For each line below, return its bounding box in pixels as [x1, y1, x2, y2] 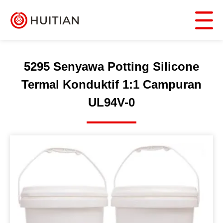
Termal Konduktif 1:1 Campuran [21, 78, 202, 91]
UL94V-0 [88, 96, 135, 109]
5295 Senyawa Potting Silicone [24, 60, 199, 73]
